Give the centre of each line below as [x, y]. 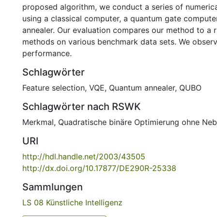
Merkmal [38, 122]
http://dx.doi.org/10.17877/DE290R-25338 [99, 168]
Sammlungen [53, 187]
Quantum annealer [142, 88]
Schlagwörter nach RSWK [81, 107]
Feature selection [54, 88]
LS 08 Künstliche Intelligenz [72, 202]
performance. [47, 53]
